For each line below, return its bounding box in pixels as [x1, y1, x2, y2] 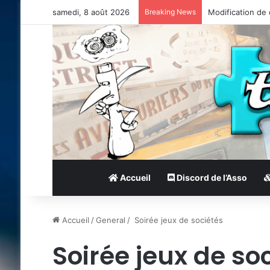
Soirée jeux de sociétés [131, 215, 223, 225]
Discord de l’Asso [174, 172, 247, 183]
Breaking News [144, 7, 196, 16]
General [95, 215, 125, 225]
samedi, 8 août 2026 [52, 7, 130, 17]
